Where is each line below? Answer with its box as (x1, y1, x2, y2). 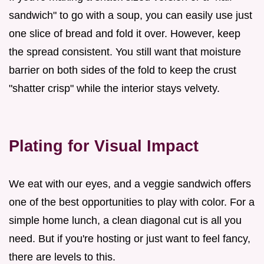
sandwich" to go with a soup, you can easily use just (9, 9, 252, 21)
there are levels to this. (9, 250, 115, 263)
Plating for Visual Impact (9, 136, 199, 155)
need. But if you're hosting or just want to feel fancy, (9, 232, 250, 245)
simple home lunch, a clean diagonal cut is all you (9, 214, 242, 226)
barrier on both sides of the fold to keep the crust (9, 64, 236, 76)
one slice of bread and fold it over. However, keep (9, 27, 240, 39)
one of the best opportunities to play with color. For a (9, 196, 255, 208)
